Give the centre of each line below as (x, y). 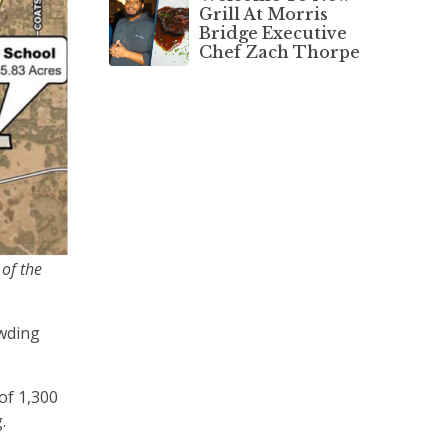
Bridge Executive (272, 32)
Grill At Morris (263, 13)
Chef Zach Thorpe (279, 51)
